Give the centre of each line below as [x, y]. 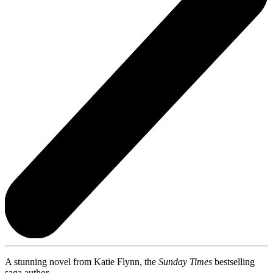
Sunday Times [185, 261]
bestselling [233, 261]
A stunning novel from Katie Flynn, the [82, 261]
